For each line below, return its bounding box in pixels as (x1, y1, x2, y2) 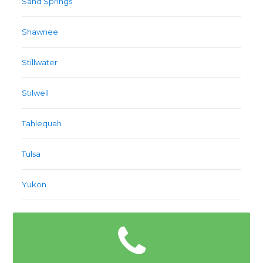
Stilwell (22, 88, 49, 98)
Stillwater (22, 58, 58, 68)
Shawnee (22, 27, 59, 37)
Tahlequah (22, 119, 62, 129)
